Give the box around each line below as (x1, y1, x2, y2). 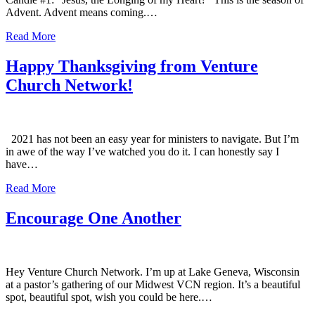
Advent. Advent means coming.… (6, 6, 157, 19)
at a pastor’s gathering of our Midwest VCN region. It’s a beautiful (6, 278, 300, 291)
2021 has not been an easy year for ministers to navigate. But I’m (6, 133, 299, 146)
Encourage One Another (6, 209, 181, 228)
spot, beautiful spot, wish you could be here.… (6, 291, 212, 304)
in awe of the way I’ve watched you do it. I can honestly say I (6, 146, 279, 158)
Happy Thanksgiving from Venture (6, 57, 258, 76)
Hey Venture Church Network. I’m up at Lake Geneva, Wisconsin (6, 266, 300, 278)
